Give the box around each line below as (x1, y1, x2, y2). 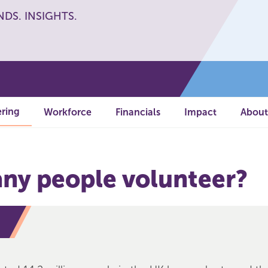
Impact (184, 106, 217, 118)
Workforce (44, 106, 92, 118)
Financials (115, 106, 160, 118)
